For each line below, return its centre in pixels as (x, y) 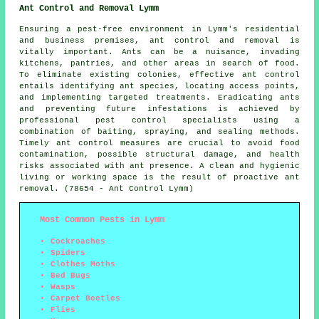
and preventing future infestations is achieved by (159, 109)
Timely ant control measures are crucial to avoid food (159, 143)
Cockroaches (78, 242)
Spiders (68, 253)
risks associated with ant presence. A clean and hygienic (159, 166)
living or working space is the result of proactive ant (159, 178)
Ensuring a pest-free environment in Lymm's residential (159, 30)
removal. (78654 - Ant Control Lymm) (107, 189)
